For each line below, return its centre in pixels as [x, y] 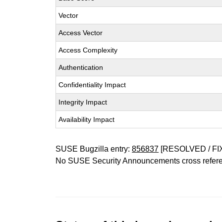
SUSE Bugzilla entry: [94, 149]
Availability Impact [87, 119]
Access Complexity [88, 50]
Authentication [81, 67]
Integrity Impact [83, 102]
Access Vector [81, 33]
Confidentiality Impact [92, 85]
